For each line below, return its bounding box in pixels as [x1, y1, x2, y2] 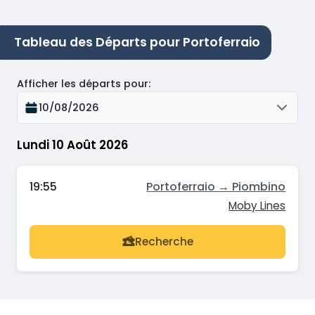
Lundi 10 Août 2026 [17, 136, 128, 154]
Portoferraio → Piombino [146, 178, 286, 195]
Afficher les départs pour [17, 77, 148, 91]
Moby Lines [229, 198, 286, 213]
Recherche [134, 234, 193, 250]
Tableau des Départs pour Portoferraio [14, 33, 260, 51]
